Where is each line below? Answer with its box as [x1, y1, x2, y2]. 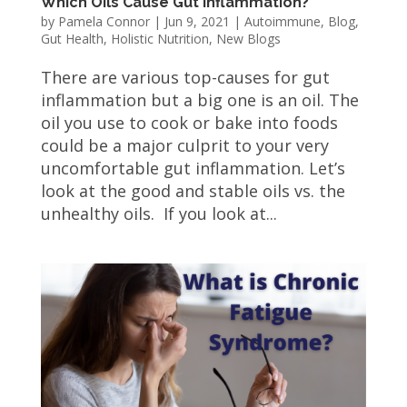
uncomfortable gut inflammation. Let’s [40, 156, 345, 179]
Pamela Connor [57, 12, 150, 30]
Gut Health [40, 29, 104, 47]
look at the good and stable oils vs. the [40, 179, 345, 202]
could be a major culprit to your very [40, 134, 329, 156]
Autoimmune [243, 12, 321, 30]
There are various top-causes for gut [40, 65, 330, 88]
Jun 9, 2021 [164, 12, 230, 30]
